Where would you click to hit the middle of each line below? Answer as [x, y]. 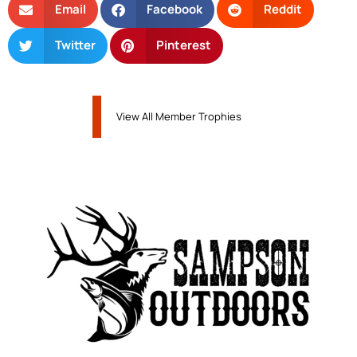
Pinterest [184, 45]
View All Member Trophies [178, 116]
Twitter [75, 45]
